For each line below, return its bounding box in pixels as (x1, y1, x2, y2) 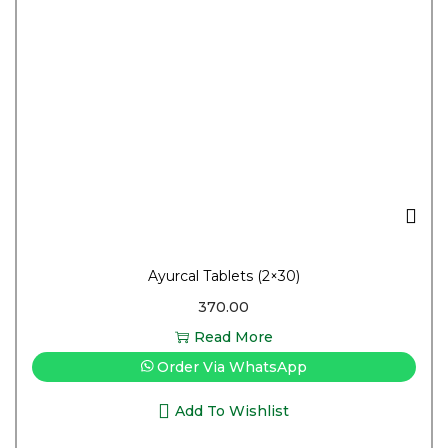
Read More (193, 328, 273, 347)
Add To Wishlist (175, 402, 290, 421)
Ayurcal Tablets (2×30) (147, 267, 300, 286)
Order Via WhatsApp (156, 358, 307, 377)
